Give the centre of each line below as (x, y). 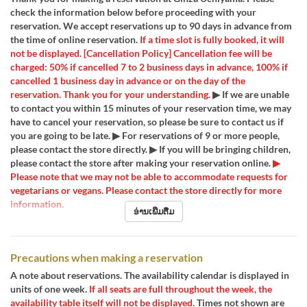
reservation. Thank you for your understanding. (110, 94)
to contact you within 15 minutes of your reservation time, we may (151, 108)
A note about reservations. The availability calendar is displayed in (150, 275)
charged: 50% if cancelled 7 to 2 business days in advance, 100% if (149, 67)
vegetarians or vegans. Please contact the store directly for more (146, 190)
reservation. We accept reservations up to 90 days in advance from (151, 26)
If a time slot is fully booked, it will (211, 39)
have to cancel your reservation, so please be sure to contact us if (147, 122)
